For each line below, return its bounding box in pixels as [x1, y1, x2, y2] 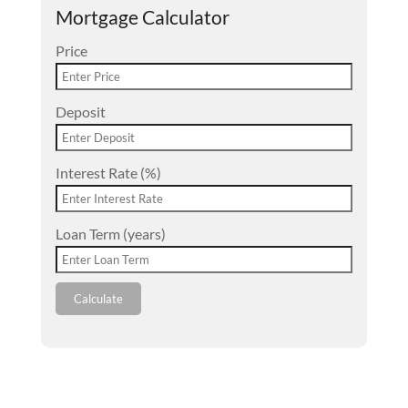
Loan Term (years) [55, 224, 166, 242]
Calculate [73, 291, 123, 306]
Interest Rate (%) [55, 163, 161, 181]
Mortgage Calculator [55, 5, 229, 28]
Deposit [55, 102, 106, 120]
